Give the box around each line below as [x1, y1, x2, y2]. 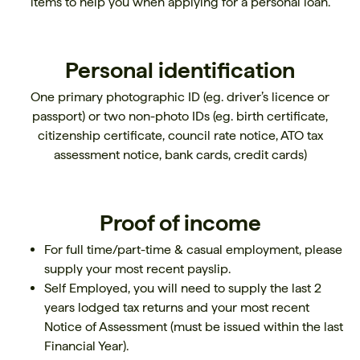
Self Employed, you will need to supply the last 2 [44, 280, 321, 296]
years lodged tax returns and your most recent [44, 300, 309, 315]
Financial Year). [44, 338, 129, 354]
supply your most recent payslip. [44, 261, 231, 276]
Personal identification [65, 56, 295, 84]
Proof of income [99, 209, 261, 236]
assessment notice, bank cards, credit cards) [53, 147, 307, 162]
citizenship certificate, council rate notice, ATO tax [37, 128, 323, 143]
